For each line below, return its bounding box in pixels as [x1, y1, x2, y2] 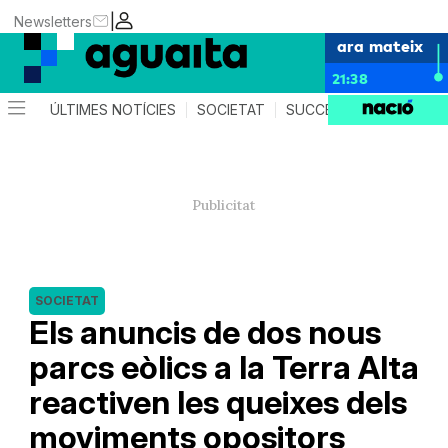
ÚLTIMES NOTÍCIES [50, 101, 177, 118]
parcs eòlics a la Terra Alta [28, 348, 419, 387]
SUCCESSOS [286, 101, 372, 118]
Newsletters [14, 12, 93, 30]
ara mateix [337, 34, 423, 56]
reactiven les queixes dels [28, 383, 407, 422]
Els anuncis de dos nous [28, 313, 381, 352]
